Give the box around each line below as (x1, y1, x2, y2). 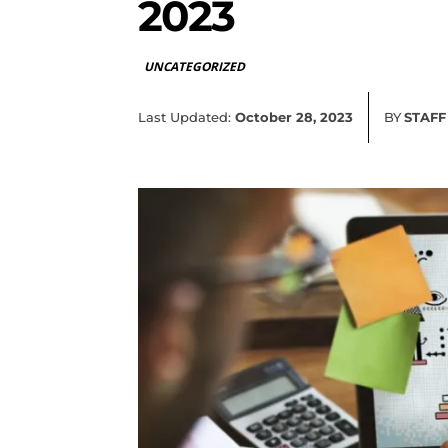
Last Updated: (138, 108, 231, 125)
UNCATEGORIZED (144, 58, 245, 75)
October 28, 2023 (235, 108, 353, 125)
